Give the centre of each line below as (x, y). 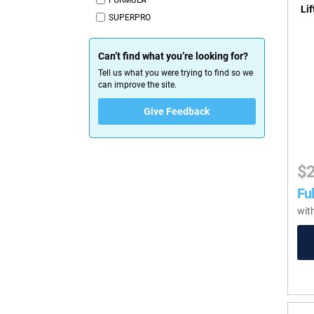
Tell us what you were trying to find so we (176, 73)
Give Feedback (177, 112)
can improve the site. (137, 85)
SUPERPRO (130, 18)
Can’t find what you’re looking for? (173, 56)
